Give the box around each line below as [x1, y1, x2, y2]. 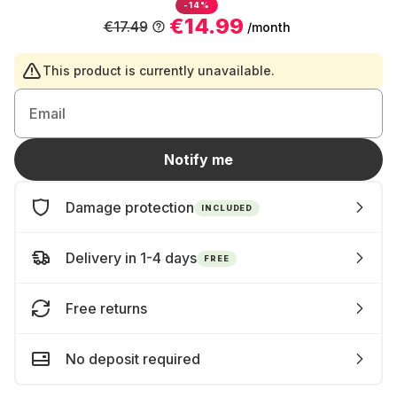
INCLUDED [201, 202, 253, 213]
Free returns [66, 300, 147, 317]
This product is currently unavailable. [43, 63, 275, 78]
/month [246, 19, 291, 35]
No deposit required [66, 350, 200, 368]
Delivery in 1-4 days [66, 249, 197, 267]
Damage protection [66, 198, 194, 216]
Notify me [164, 151, 233, 168]
